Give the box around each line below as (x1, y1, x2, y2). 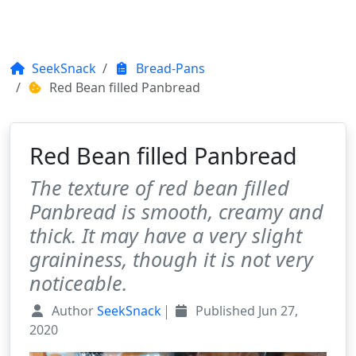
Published (188, 302, 258, 319)
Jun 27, (257, 302, 298, 319)
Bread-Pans (133, 60, 205, 77)
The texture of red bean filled (29, 174, 289, 201)
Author (45, 302, 97, 319)
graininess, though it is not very (29, 246, 313, 273)
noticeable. (29, 269, 127, 296)
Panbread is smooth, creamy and (29, 198, 323, 225)
